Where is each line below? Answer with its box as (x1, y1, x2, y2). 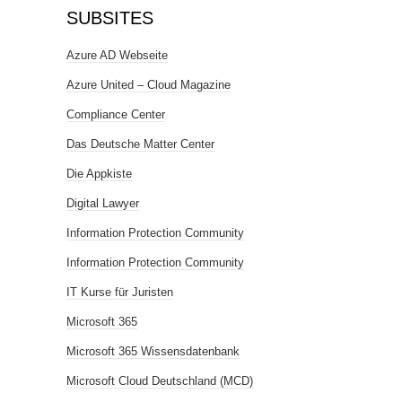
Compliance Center (66, 108, 165, 121)
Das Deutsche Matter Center (66, 137, 214, 151)
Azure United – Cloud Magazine (66, 78, 231, 92)
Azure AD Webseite (66, 48, 168, 62)
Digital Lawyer (66, 197, 139, 210)
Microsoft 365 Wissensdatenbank (66, 345, 240, 358)
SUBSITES (66, 8, 153, 28)
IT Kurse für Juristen (66, 285, 173, 299)
